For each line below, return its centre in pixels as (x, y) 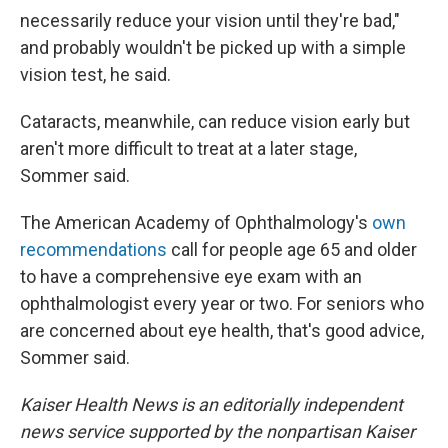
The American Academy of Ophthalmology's (196, 222)
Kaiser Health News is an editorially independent (211, 404)
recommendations (93, 249)
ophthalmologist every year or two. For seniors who (222, 303)
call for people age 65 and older (292, 249)
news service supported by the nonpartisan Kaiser (217, 431)
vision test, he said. (95, 74)
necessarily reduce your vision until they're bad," (210, 20)
